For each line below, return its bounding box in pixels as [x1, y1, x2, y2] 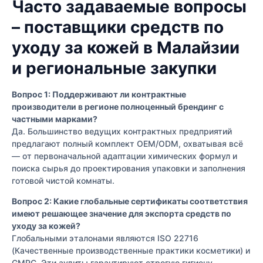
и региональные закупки [12, 58, 217, 79]
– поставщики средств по [12, 17, 224, 38]
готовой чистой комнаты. [12, 176, 114, 186]
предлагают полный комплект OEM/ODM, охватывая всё [12, 139, 243, 149]
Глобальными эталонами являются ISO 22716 [12, 233, 198, 244]
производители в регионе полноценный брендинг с [12, 102, 224, 112]
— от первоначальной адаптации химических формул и [12, 151, 237, 161]
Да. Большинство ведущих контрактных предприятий [12, 126, 232, 137]
